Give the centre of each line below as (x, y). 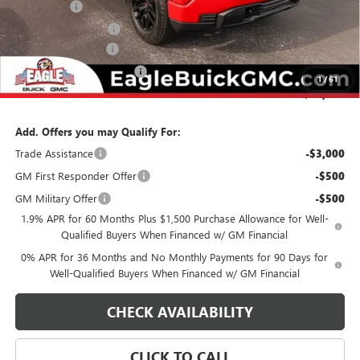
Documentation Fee (60, 49)
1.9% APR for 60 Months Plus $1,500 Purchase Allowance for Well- (174, 219)
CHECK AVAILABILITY (180, 312)
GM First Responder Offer (76, 176)
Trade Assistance (54, 153)
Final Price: (42, 94)
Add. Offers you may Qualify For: (98, 132)
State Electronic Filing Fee (74, 72)
